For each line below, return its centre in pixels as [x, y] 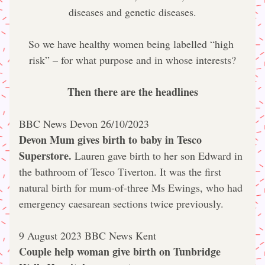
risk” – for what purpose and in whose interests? [132, 60]
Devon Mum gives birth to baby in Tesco [110, 140]
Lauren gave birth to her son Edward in [157, 156]
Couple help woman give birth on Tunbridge [120, 251]
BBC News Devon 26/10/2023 [84, 124]
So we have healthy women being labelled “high [131, 44]
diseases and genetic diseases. [132, 12]
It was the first [190, 172]
